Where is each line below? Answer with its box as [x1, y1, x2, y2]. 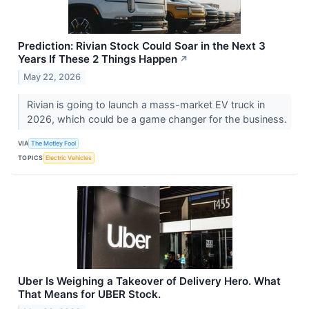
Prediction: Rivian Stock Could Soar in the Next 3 [18, 39, 266, 52]
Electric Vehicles [46, 154, 92, 162]
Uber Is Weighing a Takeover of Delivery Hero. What [18, 274, 281, 288]
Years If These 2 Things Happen [18, 52, 177, 66]
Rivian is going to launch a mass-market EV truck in [26, 98, 265, 110]
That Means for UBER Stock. [18, 287, 161, 301]
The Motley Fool [31, 139, 77, 148]
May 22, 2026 [23, 71, 81, 82]
